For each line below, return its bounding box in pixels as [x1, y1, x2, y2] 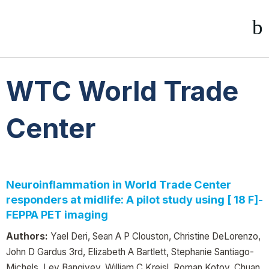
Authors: [6, 230, 48, 242]
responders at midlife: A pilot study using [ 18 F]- [6, 193, 263, 206]
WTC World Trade [6, 75, 238, 107]
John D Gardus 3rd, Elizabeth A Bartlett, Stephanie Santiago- [6, 246, 254, 258]
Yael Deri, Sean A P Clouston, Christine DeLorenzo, [48, 230, 261, 242]
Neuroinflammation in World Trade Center [6, 178, 231, 191]
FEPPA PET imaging [6, 208, 108, 221]
